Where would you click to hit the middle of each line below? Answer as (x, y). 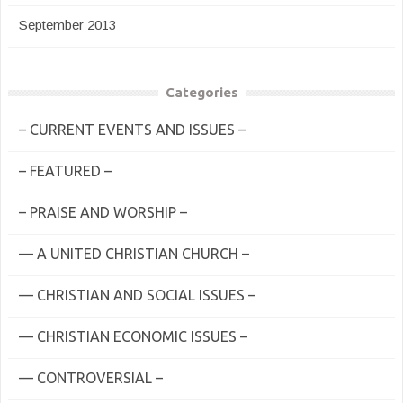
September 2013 (67, 25)
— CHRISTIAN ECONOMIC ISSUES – (133, 336)
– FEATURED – (65, 171)
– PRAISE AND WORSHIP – (103, 212)
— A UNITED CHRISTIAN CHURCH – (134, 254)
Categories (201, 92)
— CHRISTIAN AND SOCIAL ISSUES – (137, 295)
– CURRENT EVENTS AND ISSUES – (132, 130)
